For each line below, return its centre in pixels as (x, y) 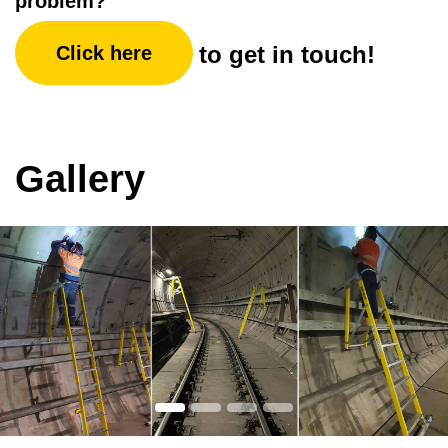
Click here (104, 53)
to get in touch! (287, 54)
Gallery (80, 179)
